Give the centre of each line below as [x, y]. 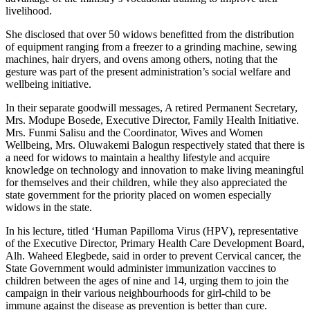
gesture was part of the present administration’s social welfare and [148, 71]
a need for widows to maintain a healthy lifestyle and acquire [138, 157]
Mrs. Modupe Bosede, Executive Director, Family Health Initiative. [152, 120]
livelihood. [29, 10]
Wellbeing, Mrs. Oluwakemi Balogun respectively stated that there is [155, 145]
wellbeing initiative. [48, 84]
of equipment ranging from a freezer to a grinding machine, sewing [151, 46]
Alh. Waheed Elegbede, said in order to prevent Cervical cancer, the [153, 255]
